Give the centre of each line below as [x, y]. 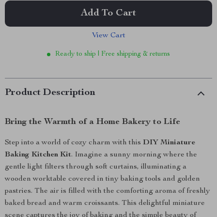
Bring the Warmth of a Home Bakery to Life [93, 122]
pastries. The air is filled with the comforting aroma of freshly [108, 191]
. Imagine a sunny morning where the [134, 155]
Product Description [50, 93]
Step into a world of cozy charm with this [74, 143]
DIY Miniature [169, 143]
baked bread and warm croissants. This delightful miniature [105, 203]
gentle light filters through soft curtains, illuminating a [96, 167]
